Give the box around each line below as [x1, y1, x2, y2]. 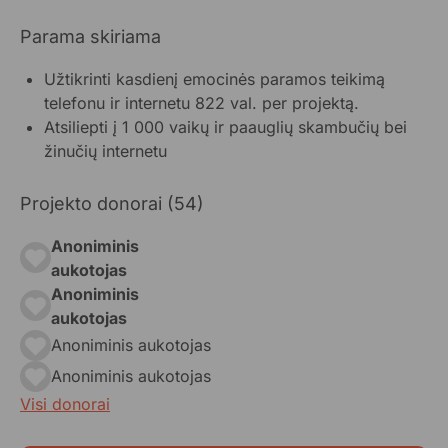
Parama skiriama [20, 25, 161, 47]
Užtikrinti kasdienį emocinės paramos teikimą [44, 68, 385, 89]
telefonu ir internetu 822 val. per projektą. [44, 92, 359, 113]
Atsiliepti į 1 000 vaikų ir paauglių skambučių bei [44, 116, 407, 137]
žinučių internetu [44, 140, 167, 161]
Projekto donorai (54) [20, 192, 204, 214]
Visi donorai [20, 393, 110, 414]
